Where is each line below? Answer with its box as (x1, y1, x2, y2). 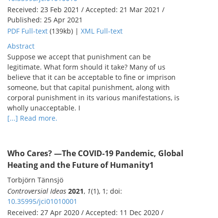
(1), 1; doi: (91, 186, 122, 196)
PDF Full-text (7, 26, 48, 36)
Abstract (7, 41, 35, 51)
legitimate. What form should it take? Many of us (7, 62, 165, 72)
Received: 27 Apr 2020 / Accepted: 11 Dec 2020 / (7, 207, 163, 217)
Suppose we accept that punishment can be (7, 52, 151, 62)
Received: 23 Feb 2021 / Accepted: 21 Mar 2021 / (7, 5, 164, 15)
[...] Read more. (7, 113, 57, 123)
